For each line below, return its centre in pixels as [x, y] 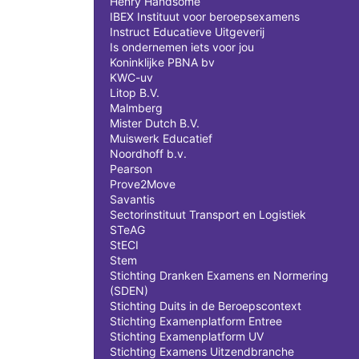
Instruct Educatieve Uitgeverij [187, 32]
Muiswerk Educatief [161, 138]
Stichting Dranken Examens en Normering [219, 275]
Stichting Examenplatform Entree [196, 321]
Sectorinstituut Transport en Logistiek [208, 214]
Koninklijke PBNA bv [162, 62]
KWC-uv [131, 77]
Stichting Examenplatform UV [187, 336]
